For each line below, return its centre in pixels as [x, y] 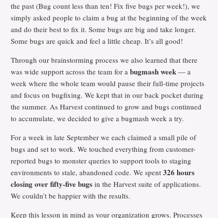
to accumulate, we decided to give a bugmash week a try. [98, 118]
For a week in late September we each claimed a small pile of [104, 137]
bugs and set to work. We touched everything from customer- [103, 149]
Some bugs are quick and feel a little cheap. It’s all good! [97, 41]
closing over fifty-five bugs [52, 184]
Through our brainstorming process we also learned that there [104, 60]
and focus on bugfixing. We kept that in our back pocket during [107, 95]
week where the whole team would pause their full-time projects [108, 83]
